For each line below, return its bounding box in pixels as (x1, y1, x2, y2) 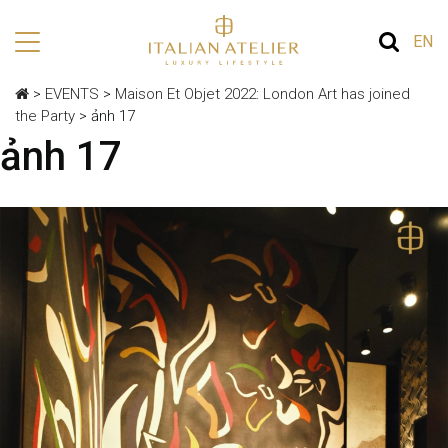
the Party (15, 107, 75, 126)
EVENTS (45, 85, 99, 104)
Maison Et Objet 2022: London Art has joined (115, 85, 410, 104)
